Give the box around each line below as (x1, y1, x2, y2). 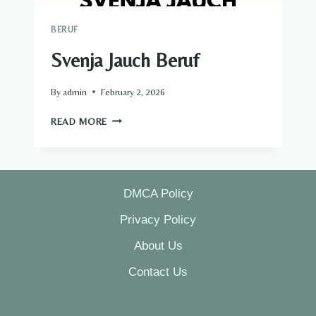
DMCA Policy (123, 186, 193, 200)
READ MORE (51, 115, 108, 127)
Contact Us (128, 265, 188, 279)
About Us (133, 239, 183, 253)
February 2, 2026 (101, 85, 166, 97)
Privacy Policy (120, 212, 196, 226)
